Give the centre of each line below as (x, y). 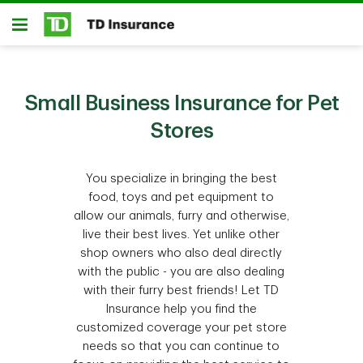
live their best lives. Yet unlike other (181, 235)
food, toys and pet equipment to (181, 197)
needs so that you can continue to (181, 346)
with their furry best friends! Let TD (181, 290)
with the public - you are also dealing (181, 272)
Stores (181, 131)
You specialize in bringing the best (181, 179)
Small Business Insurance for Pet (181, 104)
